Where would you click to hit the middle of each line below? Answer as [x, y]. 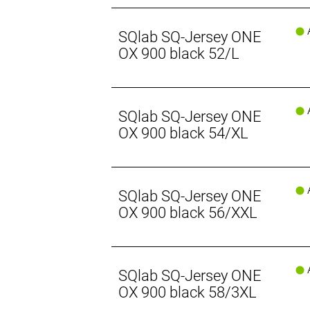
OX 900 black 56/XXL [188, 213]
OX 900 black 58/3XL [188, 293]
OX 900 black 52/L [179, 54]
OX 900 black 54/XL [184, 134]
